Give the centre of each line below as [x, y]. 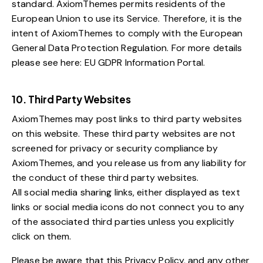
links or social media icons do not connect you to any [128, 207]
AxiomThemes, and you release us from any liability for [129, 163]
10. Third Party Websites [71, 100]
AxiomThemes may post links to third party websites [127, 119]
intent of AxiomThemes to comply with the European [127, 33]
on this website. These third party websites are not [124, 134]
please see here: [48, 63]
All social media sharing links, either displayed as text [126, 193]
